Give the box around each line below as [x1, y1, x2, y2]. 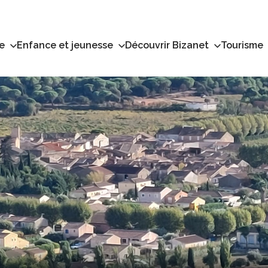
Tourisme [221, 39, 263, 51]
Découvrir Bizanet [125, 39, 209, 51]
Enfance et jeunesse [17, 39, 113, 51]
